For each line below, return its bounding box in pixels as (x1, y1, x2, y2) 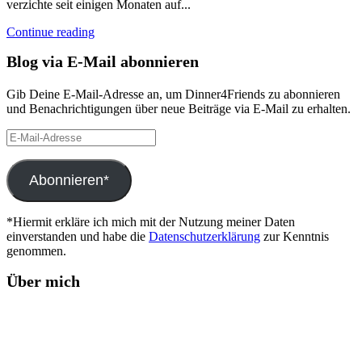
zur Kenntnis (260, 229, 329, 243)
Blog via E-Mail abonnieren (6, 53, 199, 71)
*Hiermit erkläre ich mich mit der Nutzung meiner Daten (6, 215, 295, 229)
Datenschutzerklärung (149, 229, 260, 243)
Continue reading (6, 24, 95, 39)
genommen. (6, 244, 66, 258)
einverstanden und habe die (6, 229, 149, 243)
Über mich (6, 271, 80, 290)
